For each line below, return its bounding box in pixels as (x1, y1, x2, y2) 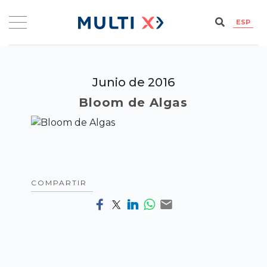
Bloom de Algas (79, 95, 188, 110)
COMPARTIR (31, 178, 88, 187)
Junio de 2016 (92, 74, 175, 89)
